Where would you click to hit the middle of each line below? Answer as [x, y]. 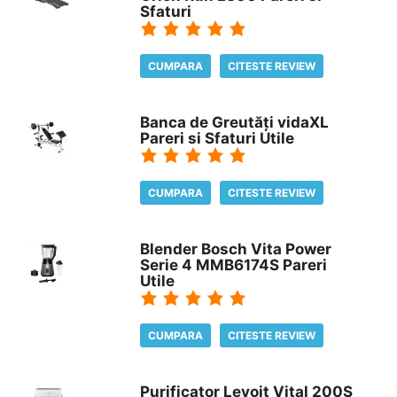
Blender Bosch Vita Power [236, 249]
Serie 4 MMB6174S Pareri [234, 265]
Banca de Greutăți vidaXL [235, 122]
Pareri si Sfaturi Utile [218, 138]
